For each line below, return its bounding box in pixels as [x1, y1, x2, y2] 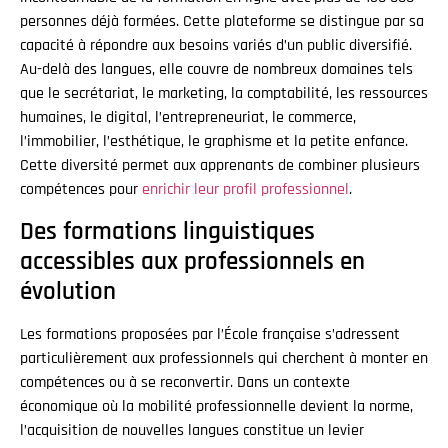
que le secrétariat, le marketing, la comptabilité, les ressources [20, 83, 428, 105]
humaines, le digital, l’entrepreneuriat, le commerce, [20, 107, 356, 129]
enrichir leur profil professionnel [142, 179, 349, 201]
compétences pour [20, 179, 142, 201]
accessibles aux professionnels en [20, 245, 365, 278]
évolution [20, 275, 116, 308]
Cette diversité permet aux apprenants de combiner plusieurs [20, 155, 420, 177]
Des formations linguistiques [20, 215, 315, 248]
